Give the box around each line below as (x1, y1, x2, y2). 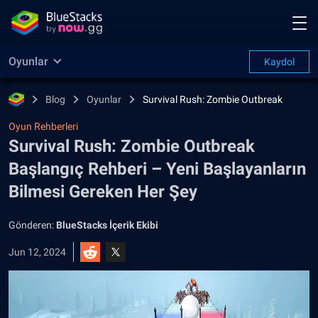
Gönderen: (9, 219, 56, 231)
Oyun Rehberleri (9, 121, 78, 132)
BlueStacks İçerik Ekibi (56, 219, 158, 231)
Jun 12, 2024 (9, 246, 66, 258)
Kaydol (264, 56, 295, 67)
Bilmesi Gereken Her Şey (9, 182, 197, 202)
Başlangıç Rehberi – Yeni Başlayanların (9, 159, 306, 179)
